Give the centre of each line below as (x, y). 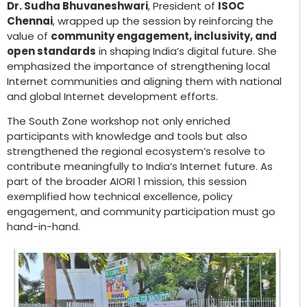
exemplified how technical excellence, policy (120, 197)
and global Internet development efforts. (112, 96)
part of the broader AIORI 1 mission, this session (127, 182)
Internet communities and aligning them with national (144, 81)
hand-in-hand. (44, 227)
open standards (51, 51)
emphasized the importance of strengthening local (138, 66)
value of (29, 36)
